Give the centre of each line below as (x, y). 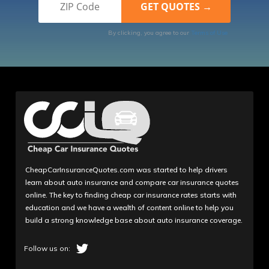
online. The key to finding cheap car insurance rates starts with (131, 195)
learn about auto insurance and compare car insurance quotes (132, 183)
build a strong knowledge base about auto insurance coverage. (134, 220)
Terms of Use (209, 32)
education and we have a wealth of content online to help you (130, 208)
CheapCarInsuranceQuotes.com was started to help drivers (127, 170)
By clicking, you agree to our (150, 32)
